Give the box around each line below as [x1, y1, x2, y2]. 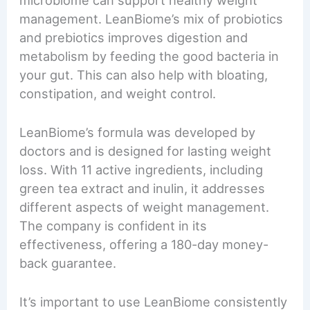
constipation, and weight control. [19, 85, 217, 101]
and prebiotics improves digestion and [19, 29, 248, 45]
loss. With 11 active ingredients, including [19, 161, 264, 177]
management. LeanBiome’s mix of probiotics [19, 10, 284, 26]
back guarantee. [19, 255, 117, 271]
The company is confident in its [19, 217, 208, 233]
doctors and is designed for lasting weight [19, 143, 272, 158]
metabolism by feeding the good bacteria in [19, 48, 280, 64]
